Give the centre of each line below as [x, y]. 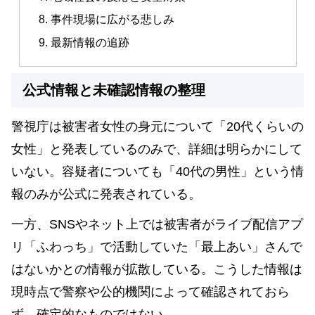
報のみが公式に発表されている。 [106, 194]
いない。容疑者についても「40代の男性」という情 [157, 172]
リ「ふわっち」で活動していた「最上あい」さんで [157, 246]
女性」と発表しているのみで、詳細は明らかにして [157, 149]
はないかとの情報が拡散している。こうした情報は [157, 269]
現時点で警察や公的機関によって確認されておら [150, 291]
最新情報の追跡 [90, 42]
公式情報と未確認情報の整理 [114, 90]
